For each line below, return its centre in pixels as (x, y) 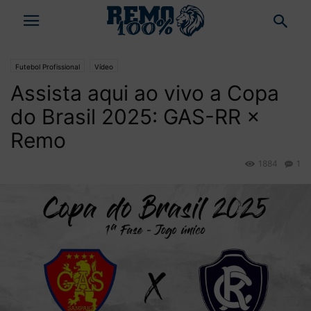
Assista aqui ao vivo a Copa (145, 93)
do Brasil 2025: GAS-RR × (135, 117)
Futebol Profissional (48, 67)
